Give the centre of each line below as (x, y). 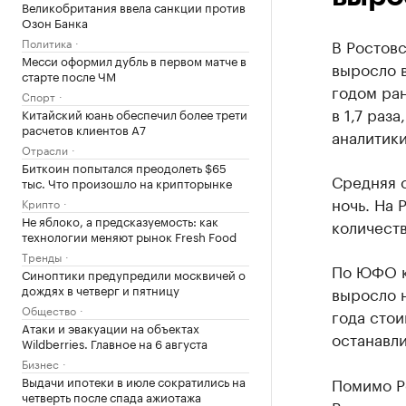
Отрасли (45, 149)
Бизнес (40, 363)
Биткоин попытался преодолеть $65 (124, 167)
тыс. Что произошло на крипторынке (127, 182)
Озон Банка (55, 22)
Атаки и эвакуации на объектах (111, 327)
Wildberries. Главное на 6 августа (115, 343)
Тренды (42, 256)
